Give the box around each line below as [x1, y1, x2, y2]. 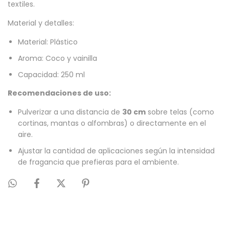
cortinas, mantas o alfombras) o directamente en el [18, 118, 206, 129]
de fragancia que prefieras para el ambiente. [18, 157, 179, 168]
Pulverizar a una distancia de [18, 107, 122, 118]
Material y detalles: [8, 18, 74, 29]
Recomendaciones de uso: [8, 88, 111, 99]
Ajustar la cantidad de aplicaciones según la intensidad [18, 146, 215, 156]
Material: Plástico [18, 37, 78, 48]
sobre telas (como [146, 107, 214, 118]
